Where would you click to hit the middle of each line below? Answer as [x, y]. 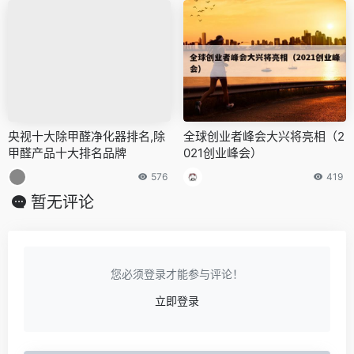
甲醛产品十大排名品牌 [67, 153]
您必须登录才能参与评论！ [177, 274]
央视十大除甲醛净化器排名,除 [87, 137]
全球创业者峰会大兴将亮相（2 [264, 137]
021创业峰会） [223, 153]
